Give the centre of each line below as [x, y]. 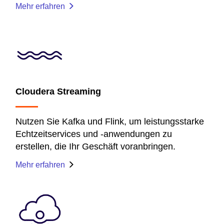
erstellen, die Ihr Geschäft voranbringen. [95, 146]
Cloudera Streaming [58, 91]
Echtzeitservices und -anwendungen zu [94, 134]
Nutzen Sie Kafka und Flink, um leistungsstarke [110, 121]
